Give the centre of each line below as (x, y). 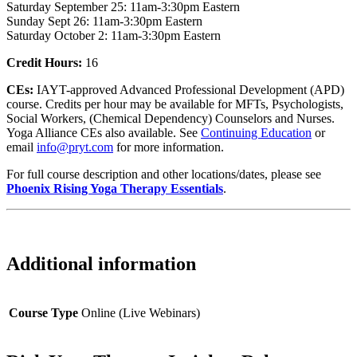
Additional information (101, 263)
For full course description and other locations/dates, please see (164, 174)
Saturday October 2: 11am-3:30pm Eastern (114, 35)
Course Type (43, 312)
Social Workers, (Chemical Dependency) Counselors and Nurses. (171, 118)
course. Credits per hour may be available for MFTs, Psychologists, (175, 104)
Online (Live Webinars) (141, 312)
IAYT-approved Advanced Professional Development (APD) (189, 89)
